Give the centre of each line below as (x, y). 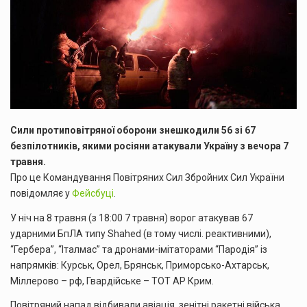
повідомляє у (41, 193)
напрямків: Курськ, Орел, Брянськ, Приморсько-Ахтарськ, (140, 265)
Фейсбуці (93, 193)
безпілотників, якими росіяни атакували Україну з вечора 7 (149, 146)
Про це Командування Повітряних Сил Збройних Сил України (147, 177)
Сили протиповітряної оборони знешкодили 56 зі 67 (133, 130)
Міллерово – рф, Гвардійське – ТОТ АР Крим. (112, 281)
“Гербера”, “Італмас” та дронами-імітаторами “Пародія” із (139, 249)
